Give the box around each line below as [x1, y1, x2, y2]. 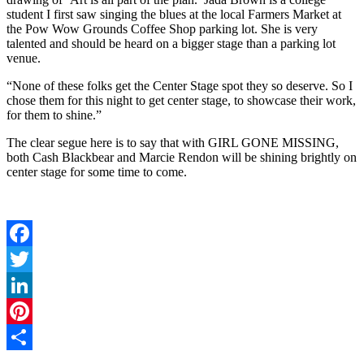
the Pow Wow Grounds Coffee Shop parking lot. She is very [6, 22, 318, 37]
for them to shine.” [6, 108, 102, 123]
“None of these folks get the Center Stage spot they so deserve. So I [6, 79, 353, 93]
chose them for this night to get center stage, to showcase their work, [6, 93, 356, 108]
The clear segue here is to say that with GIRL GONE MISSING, [6, 136, 339, 150]
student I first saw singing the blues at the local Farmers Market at [6, 7, 341, 22]
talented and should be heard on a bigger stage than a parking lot [6, 37, 336, 51]
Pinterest [6, 330, 50, 344]
